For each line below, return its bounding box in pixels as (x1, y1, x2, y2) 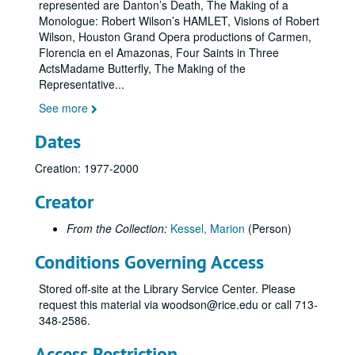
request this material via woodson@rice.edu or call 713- (39, 296, 318, 312)
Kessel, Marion (170, 220, 245, 236)
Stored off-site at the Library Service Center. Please (39, 281, 296, 296)
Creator (35, 189, 94, 214)
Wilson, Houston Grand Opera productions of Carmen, (39, 29, 311, 44)
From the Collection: (67, 220, 167, 236)
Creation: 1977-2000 (35, 160, 139, 176)
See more (39, 100, 91, 116)
